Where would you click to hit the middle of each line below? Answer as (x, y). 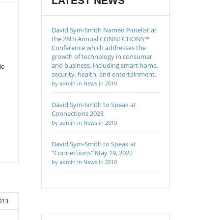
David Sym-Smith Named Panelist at (104, 30)
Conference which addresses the (98, 48)
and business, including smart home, (105, 65)
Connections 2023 (77, 113)
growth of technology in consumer (102, 56)
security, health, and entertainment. (104, 74)
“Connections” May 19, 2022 (92, 153)
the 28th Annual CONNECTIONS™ (100, 39)
